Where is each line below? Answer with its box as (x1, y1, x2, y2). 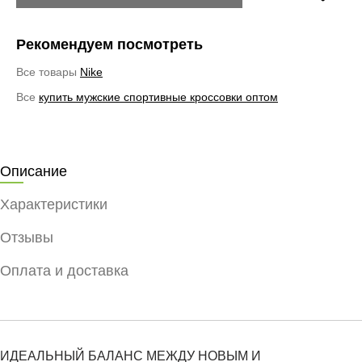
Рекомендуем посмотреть (16, 36, 203, 53)
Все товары (16, 65, 80, 78)
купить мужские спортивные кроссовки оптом (39, 90, 278, 103)
